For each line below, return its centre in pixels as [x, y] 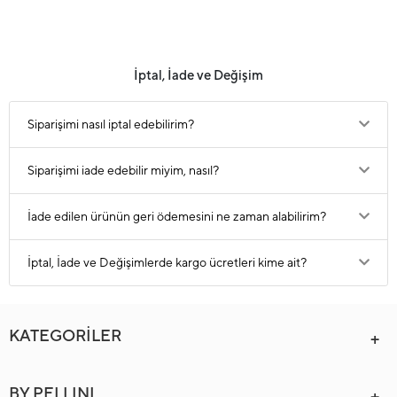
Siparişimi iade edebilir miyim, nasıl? [123, 170]
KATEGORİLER [65, 335]
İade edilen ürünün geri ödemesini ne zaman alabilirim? [177, 216]
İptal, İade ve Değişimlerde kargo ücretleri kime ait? [167, 262]
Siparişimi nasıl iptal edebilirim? [111, 124]
